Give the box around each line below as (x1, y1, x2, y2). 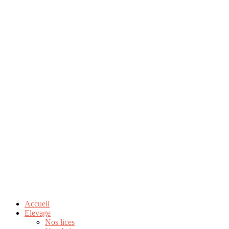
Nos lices (45, 218, 75, 226)
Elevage (25, 209, 51, 217)
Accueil (25, 199, 50, 208)
